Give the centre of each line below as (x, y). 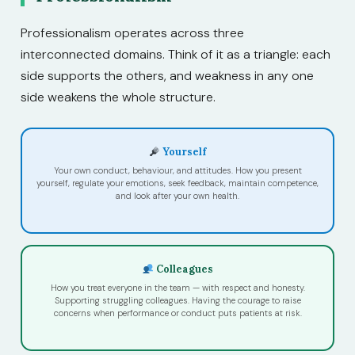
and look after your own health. (177, 196)
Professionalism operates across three (132, 32)
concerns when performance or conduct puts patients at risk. (177, 313)
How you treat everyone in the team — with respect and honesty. (177, 288)
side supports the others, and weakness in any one (167, 75)
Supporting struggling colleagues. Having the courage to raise (177, 301)
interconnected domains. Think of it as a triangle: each (176, 54)
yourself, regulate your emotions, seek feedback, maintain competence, (177, 183)
